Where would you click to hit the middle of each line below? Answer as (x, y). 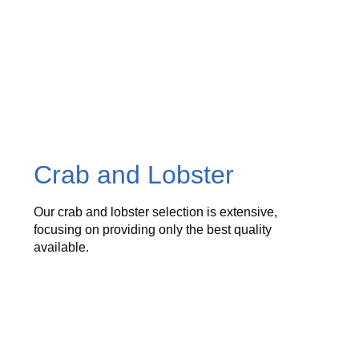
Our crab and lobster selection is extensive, (156, 212)
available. (62, 248)
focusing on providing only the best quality (153, 230)
